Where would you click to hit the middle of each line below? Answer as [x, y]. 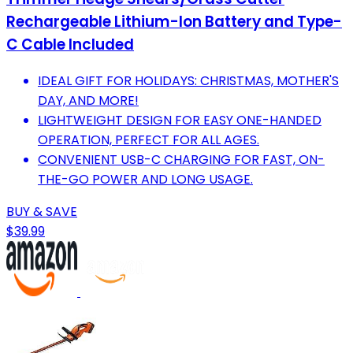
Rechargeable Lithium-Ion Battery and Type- [174, 21]
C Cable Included [70, 44]
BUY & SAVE [42, 211]
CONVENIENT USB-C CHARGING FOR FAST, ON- [181, 159]
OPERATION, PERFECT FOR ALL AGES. [149, 139]
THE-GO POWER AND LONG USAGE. [145, 179]
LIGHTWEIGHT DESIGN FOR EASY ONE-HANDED [180, 120]
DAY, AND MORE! [88, 100]
